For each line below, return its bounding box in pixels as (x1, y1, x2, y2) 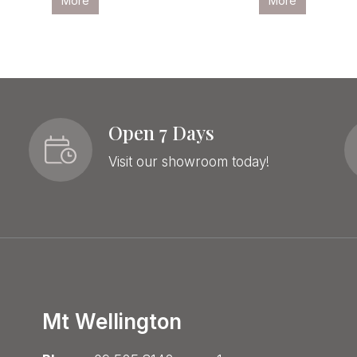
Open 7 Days (108, 119, 214, 145)
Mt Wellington (41, 309, 182, 334)
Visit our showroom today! (108, 153, 269, 170)
